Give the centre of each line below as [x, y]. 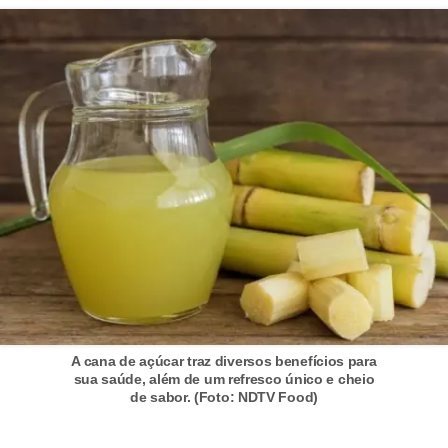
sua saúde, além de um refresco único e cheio [224, 379]
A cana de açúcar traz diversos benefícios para [224, 361]
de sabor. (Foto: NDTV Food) [224, 397]
